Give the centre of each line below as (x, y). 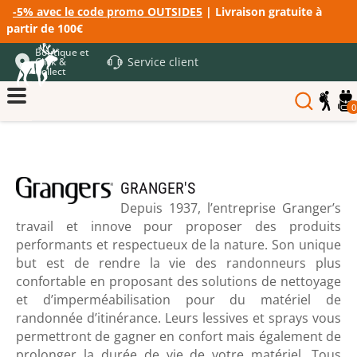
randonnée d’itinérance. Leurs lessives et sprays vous (178, 318)
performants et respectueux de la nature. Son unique (178, 245)
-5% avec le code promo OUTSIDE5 (108, 12)
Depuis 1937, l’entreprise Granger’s (231, 208)
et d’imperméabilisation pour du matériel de (178, 300)
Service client (163, 62)
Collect (51, 71)
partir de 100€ (45, 28)
